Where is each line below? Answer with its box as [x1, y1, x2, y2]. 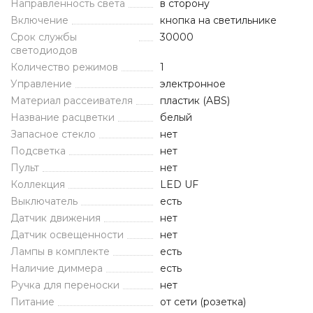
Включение [10, 14, 68, 27]
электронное [160, 78, 226, 90]
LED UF [160, 178, 198, 191]
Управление [10, 78, 72, 90]
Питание [10, 296, 54, 308]
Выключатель [10, 195, 78, 208]
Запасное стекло [10, 128, 96, 140]
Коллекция [10, 178, 65, 191]
